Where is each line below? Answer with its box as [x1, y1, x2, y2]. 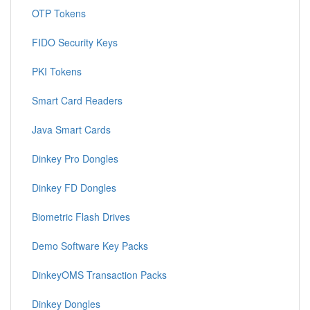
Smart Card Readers [32, 93, 122, 108]
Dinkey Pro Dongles [32, 152, 118, 166]
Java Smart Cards [32, 122, 111, 137]
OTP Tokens [32, 6, 86, 21]
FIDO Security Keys [32, 35, 118, 50]
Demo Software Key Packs [32, 239, 148, 253]
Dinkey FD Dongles [32, 181, 116, 195]
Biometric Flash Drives [32, 210, 130, 224]
